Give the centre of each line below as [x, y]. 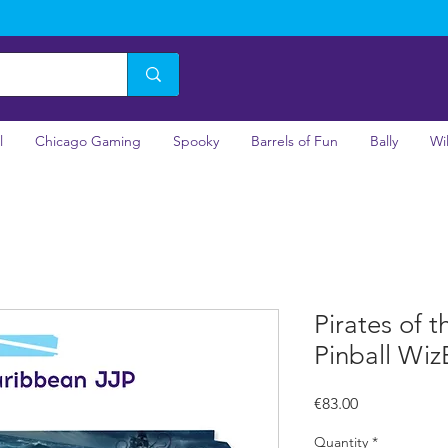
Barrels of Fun [294, 140]
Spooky [196, 140]
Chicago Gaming [88, 140]
